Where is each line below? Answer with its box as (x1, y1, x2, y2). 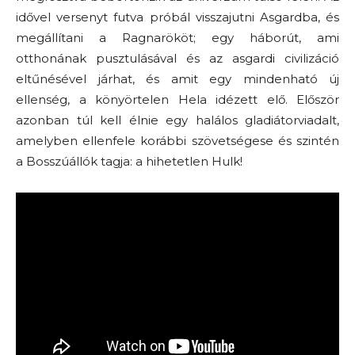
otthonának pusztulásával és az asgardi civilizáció (16, 50, 339, 66)
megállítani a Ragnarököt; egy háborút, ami (16, 29, 339, 45)
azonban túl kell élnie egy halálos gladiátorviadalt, (16, 112, 339, 128)
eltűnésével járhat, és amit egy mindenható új (16, 71, 339, 86)
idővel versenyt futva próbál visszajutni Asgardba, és (16, 9, 339, 25)
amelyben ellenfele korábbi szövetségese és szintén (16, 132, 339, 148)
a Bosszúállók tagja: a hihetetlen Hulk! (16, 153, 242, 169)
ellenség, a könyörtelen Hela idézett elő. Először (16, 91, 339, 107)
